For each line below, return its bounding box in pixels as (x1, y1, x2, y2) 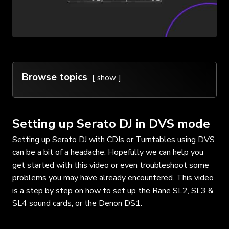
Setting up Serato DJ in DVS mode (12, 115, 210, 132)
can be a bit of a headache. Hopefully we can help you (12, 146, 203, 158)
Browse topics (22, 70, 87, 84)
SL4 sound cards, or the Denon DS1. (12, 197, 142, 209)
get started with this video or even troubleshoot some (12, 159, 209, 171)
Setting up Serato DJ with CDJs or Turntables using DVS (12, 133, 215, 145)
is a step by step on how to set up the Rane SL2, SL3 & (12, 185, 214, 196)
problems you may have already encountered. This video (12, 172, 214, 184)
